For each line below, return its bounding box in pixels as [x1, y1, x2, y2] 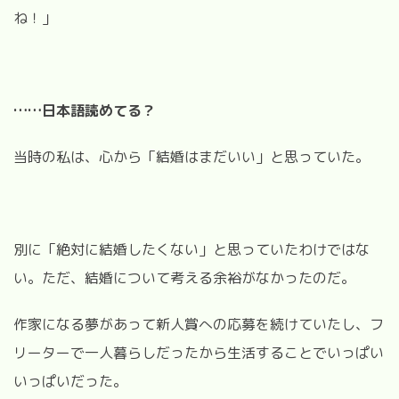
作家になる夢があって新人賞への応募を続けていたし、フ [13, 313, 384, 334]
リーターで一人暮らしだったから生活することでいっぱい [13, 342, 384, 362]
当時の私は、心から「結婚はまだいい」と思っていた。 [13, 146, 370, 167]
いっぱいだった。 [13, 370, 127, 391]
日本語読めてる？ [42, 100, 156, 120]
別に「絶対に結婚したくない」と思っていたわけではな [13, 239, 370, 259]
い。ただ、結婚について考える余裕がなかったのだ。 [13, 267, 355, 288]
